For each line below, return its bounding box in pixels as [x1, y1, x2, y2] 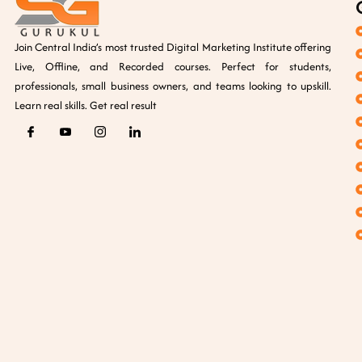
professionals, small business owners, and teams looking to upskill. [14, 78, 332, 95]
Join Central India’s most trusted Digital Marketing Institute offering [14, 39, 332, 56]
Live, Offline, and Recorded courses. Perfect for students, [14, 58, 332, 75]
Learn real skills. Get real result [14, 97, 157, 114]
